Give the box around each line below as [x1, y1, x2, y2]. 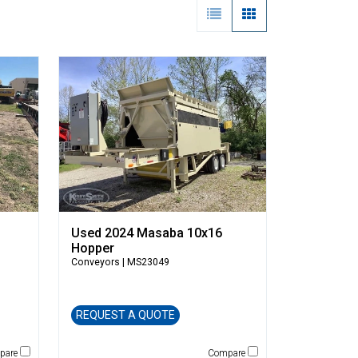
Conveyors [70, 257, 120, 268]
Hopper [70, 241, 114, 256]
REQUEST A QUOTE [75, 308, 175, 321]
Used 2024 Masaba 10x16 [70, 225, 222, 241]
